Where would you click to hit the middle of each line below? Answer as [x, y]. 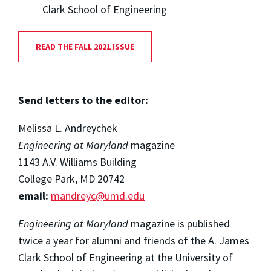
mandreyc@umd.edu [98, 196]
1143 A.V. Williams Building [77, 162]
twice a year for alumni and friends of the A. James [134, 241]
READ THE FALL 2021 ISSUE [85, 46]
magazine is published [179, 224]
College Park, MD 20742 [71, 179]
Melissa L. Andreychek [68, 128]
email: [33, 196]
